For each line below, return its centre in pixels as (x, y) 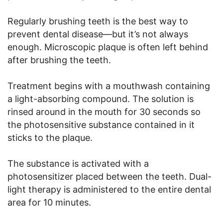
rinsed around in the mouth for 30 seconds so (104, 112)
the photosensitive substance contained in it (101, 125)
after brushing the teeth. (59, 60)
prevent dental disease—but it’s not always (98, 34)
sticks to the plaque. (50, 138)
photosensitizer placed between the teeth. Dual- (110, 177)
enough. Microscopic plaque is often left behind (108, 47)
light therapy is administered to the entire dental (109, 190)
